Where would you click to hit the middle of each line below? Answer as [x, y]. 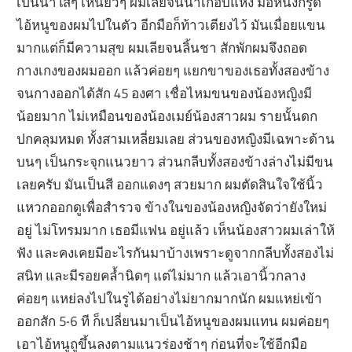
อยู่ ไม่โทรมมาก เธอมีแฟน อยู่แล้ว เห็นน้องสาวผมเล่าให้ [176, 229]
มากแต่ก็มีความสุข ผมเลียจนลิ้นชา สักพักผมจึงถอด [162, 47]
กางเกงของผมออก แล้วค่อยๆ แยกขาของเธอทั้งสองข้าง [173, 70]
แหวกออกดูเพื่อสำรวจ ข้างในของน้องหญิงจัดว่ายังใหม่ [172, 207]
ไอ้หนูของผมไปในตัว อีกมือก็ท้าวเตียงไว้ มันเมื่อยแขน [171, 24]
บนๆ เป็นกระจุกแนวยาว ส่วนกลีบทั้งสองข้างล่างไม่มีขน [175, 161]
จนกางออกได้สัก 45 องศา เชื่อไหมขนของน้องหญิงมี [165, 93]
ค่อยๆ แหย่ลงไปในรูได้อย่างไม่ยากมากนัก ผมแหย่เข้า [170, 298]
